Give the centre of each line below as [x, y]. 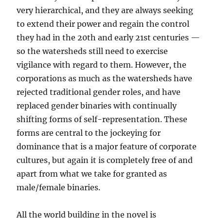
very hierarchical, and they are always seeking [105, 10]
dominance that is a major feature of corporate [107, 147]
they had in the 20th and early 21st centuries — [109, 38]
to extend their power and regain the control [103, 24]
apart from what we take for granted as [92, 174]
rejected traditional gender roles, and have [99, 92]
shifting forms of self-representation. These [102, 119]
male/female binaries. [59, 188]
